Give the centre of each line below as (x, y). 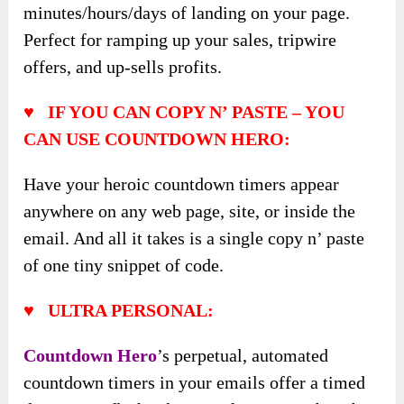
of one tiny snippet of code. (124, 265)
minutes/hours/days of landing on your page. (187, 12)
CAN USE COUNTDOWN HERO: (157, 138)
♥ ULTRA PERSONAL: (119, 310)
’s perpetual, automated (243, 355)
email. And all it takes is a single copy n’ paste (194, 238)
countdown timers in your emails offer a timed (195, 382)
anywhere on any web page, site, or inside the (190, 211)
